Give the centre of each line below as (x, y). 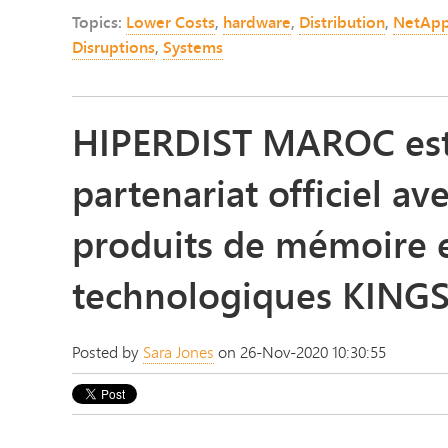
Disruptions (113, 46)
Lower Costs (170, 21)
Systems (193, 46)
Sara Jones (178, 352)
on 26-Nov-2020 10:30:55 (300, 352)
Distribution (342, 21)
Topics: (99, 21)
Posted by (107, 352)
